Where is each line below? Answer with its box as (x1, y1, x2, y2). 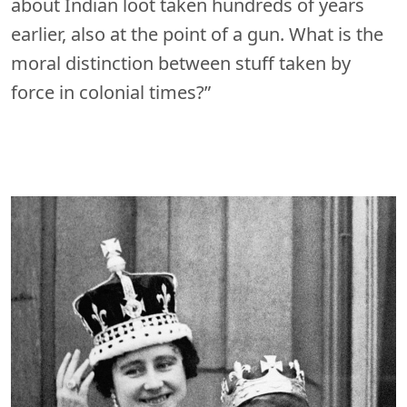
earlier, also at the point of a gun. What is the (11, 21, 383, 46)
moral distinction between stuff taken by (11, 50, 351, 75)
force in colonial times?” (11, 79, 211, 104)
